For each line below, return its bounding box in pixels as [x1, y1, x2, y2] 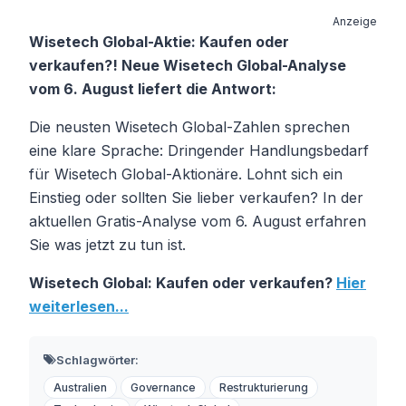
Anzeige [333, 14, 377, 28]
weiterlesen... [29, 296, 129, 315]
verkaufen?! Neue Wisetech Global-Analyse [29, 55, 346, 74]
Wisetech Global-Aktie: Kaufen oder [29, 32, 289, 51]
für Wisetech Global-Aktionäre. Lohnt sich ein [29, 164, 343, 183]
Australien [53, 380, 107, 394]
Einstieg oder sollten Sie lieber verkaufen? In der [29, 188, 363, 207]
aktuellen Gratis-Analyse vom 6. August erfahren [29, 211, 366, 230]
